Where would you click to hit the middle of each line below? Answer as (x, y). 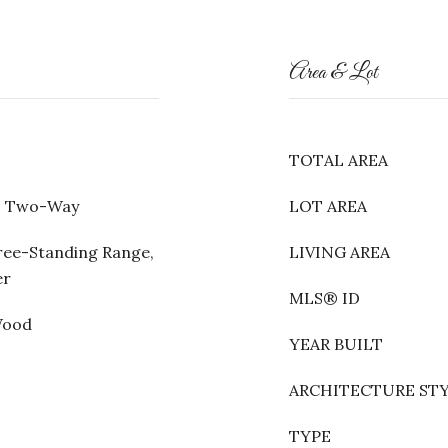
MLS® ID (324, 298)
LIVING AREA (339, 252)
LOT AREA (328, 206)
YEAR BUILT (336, 344)
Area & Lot (333, 73)
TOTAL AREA (338, 160)
